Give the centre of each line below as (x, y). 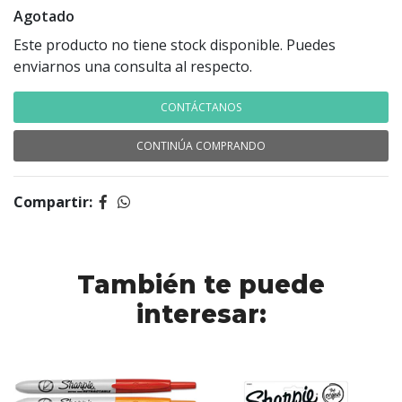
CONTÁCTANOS (201, 107)
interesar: (201, 314)
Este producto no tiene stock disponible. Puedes (175, 45)
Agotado (44, 16)
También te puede (201, 284)
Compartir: (53, 202)
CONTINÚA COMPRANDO (201, 146)
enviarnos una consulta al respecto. (133, 66)
